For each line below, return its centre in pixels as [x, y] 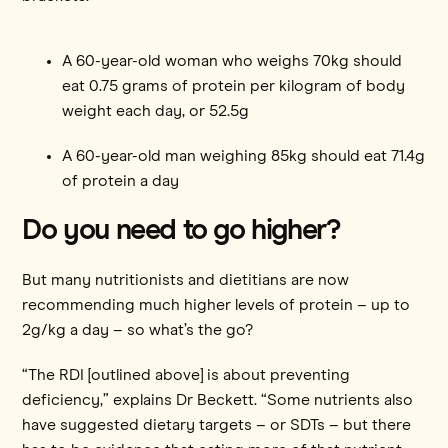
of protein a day [121, 180]
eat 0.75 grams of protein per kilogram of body [234, 85]
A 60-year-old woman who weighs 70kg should [232, 60]
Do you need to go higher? [181, 230]
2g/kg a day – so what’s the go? [138, 329]
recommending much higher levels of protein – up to [216, 304]
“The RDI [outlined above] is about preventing [186, 374]
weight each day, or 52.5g [156, 110]
